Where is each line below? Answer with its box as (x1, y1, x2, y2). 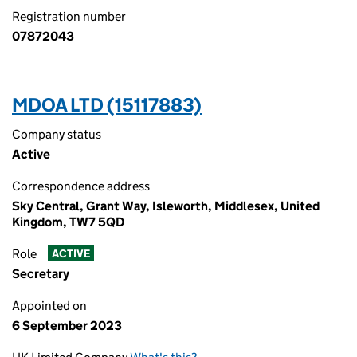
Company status (12, 127, 101, 142)
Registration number (12, 9, 126, 24)
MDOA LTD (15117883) (12, 93, 202, 116)
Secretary (12, 266, 69, 281)
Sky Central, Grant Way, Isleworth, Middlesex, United (12, 198, 320, 214)
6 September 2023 (12, 318, 122, 333)
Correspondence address (12, 178, 150, 194)
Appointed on (12, 298, 87, 313)
